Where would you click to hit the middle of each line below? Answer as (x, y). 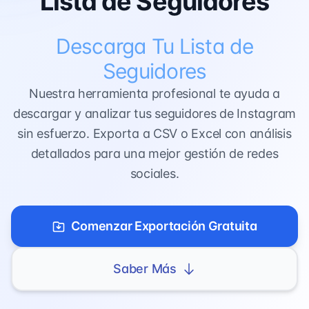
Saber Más (145, 269)
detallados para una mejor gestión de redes (154, 153)
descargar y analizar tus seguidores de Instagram (154, 113)
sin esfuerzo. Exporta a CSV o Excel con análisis (154, 133)
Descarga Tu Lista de (154, 46)
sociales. (154, 173)
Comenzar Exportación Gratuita (164, 226)
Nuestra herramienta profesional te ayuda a (154, 93)
